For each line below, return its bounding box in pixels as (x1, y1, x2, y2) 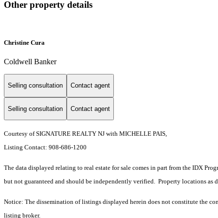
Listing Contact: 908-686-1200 (4, 144, 88, 151)
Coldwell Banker (4, 57, 56, 66)
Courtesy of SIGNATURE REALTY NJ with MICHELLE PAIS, (4, 130, 167, 138)
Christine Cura (4, 38, 45, 46)
